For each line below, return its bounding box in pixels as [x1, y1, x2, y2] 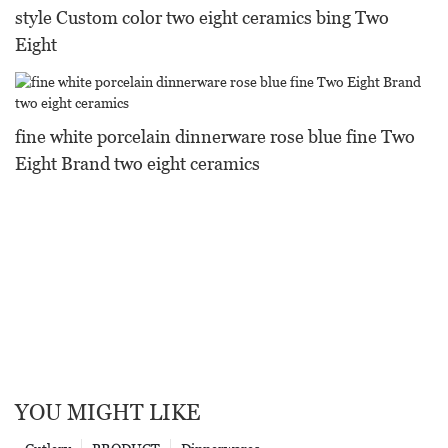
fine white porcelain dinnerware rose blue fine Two [15, 125, 415, 147]
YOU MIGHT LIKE [15, 399, 200, 425]
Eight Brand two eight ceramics [15, 152, 260, 174]
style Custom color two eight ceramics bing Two [15, 7, 389, 29]
